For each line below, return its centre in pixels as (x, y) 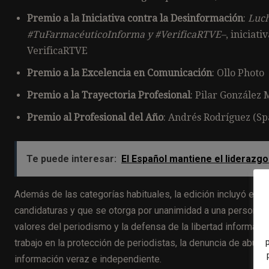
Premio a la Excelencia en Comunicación (119, 73)
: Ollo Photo (238, 73)
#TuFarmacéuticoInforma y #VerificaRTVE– (126, 34)
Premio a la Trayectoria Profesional (109, 95)
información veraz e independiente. (88, 259)
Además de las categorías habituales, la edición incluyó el (137, 194)
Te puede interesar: (71, 159)
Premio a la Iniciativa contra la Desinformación (135, 18)
